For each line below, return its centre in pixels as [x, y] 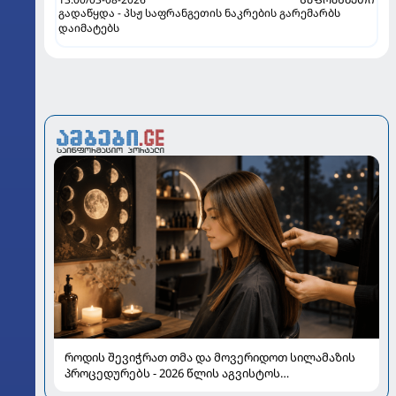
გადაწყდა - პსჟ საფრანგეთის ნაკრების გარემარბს [199, 12]
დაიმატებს [89, 27]
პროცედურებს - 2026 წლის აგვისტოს [172, 373]
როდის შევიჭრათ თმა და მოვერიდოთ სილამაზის [210, 357]
